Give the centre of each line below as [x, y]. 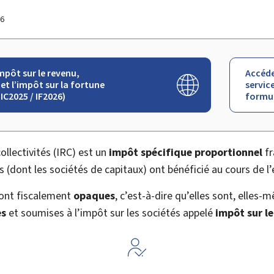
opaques [94, 195]
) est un [91, 152]
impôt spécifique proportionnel [186, 152]
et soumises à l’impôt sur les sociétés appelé [111, 213]
